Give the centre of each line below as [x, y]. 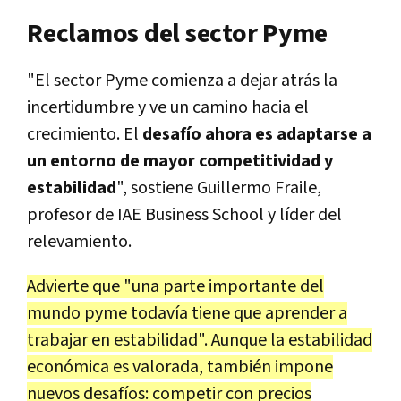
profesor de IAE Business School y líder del [184, 214]
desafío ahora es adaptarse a [257, 134]
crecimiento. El [85, 134]
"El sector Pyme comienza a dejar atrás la [182, 80]
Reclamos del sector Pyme [177, 34]
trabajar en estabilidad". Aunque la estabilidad [200, 340]
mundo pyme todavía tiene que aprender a [187, 313]
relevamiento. [79, 241]
